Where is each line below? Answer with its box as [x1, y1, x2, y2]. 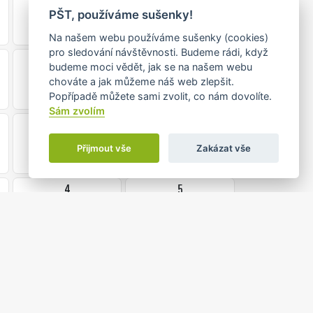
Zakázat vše [196, 142, 252, 154]
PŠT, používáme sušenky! [48, 8, 193, 22]
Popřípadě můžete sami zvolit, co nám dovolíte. [48, 90, 275, 102]
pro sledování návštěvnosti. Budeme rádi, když [48, 46, 268, 58]
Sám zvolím [48, 105, 105, 117]
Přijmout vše [76, 142, 131, 154]
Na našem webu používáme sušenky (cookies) [48, 31, 268, 43]
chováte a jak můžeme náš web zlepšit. [48, 75, 234, 87]
